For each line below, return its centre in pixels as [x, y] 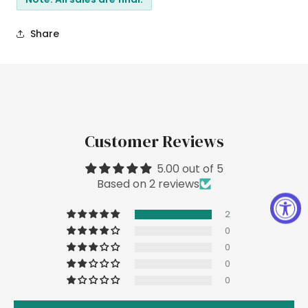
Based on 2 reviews [148, 184]
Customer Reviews [154, 141]
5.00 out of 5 [190, 168]
